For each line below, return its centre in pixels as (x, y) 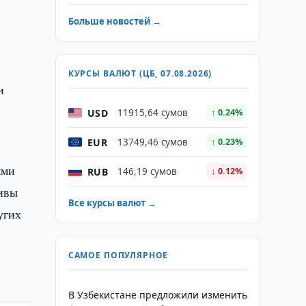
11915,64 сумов (152, 113)
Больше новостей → (114, 21)
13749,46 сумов (152, 142)
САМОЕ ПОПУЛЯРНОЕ (118, 255)
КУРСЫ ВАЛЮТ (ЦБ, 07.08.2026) (140, 73)
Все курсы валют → (112, 203)
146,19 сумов (147, 171)
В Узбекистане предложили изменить (157, 295)
